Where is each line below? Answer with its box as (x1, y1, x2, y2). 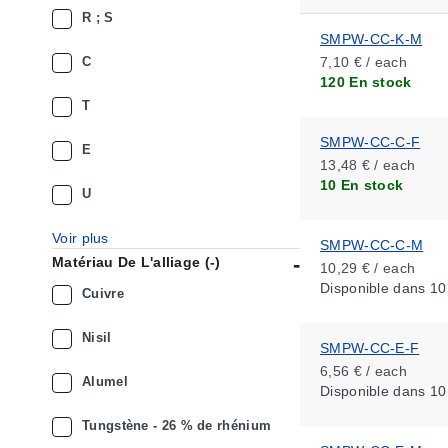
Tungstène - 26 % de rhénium (82, 418, 272, 433)
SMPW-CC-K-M (320, 31, 423, 47)
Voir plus (52, 230, 109, 246)
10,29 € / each (320, 260, 416, 276)
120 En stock (320, 74, 412, 90)
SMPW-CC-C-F (320, 134, 421, 150)
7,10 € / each (320, 54, 407, 70)
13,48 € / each (320, 157, 416, 173)
